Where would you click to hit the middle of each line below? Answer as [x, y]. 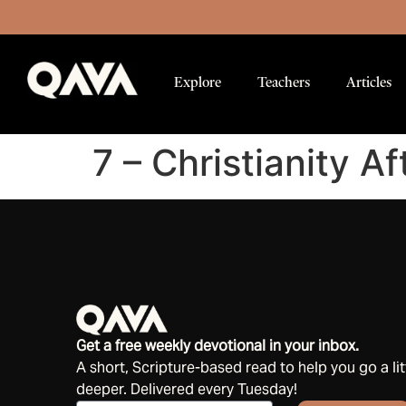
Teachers [283, 82]
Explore [197, 82]
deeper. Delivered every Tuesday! [187, 390]
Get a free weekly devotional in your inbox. [217, 346]
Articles [368, 82]
